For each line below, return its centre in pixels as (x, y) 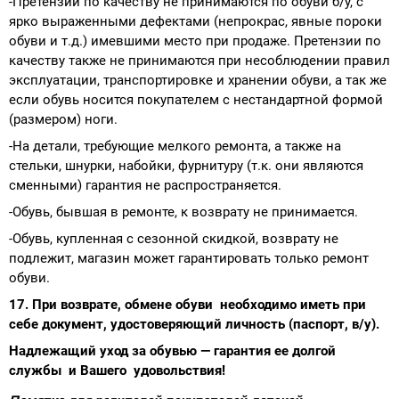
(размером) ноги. (63, 119)
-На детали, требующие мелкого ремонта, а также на (175, 146)
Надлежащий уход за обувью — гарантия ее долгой (172, 350)
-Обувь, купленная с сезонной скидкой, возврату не (174, 238)
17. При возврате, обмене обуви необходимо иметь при (187, 304)
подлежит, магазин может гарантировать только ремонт (189, 258)
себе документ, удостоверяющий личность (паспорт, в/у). (194, 324)
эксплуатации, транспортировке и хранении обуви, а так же (198, 80)
